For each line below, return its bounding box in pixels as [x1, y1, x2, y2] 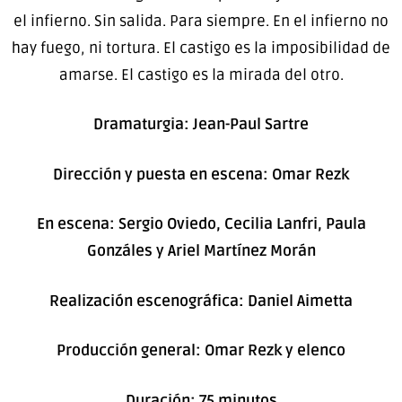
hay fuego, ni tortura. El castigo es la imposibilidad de [12, 38, 390, 57]
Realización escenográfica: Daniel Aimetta [49, 291, 353, 310]
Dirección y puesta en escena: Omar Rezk [53, 164, 349, 184]
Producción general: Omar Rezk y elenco [57, 341, 345, 361]
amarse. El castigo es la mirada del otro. [58, 65, 344, 84]
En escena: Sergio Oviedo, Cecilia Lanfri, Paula [36, 214, 366, 234]
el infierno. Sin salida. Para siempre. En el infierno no [13, 11, 389, 31]
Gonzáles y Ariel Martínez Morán [86, 241, 316, 261]
